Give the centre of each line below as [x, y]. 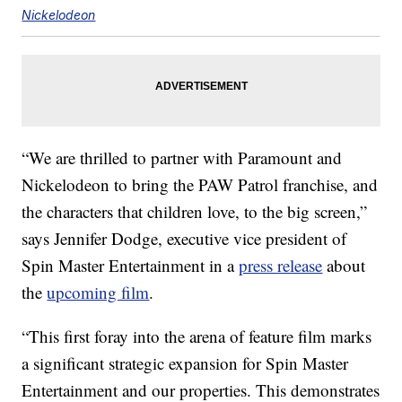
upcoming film [98, 293]
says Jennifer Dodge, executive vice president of [184, 239]
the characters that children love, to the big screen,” [195, 212]
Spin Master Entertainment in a [131, 266]
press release [281, 266]
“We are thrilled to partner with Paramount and [182, 158]
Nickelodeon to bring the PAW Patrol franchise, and [200, 185]
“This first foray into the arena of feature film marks [197, 336]
